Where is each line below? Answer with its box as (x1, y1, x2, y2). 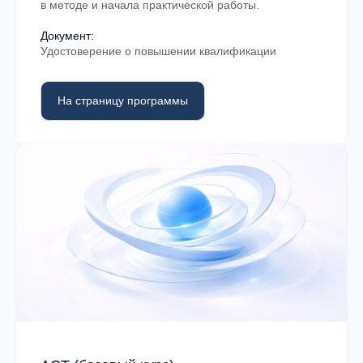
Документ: (41, 28, 94, 42)
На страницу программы (58, 93, 188, 107)
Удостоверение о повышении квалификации (41, 44, 276, 58)
